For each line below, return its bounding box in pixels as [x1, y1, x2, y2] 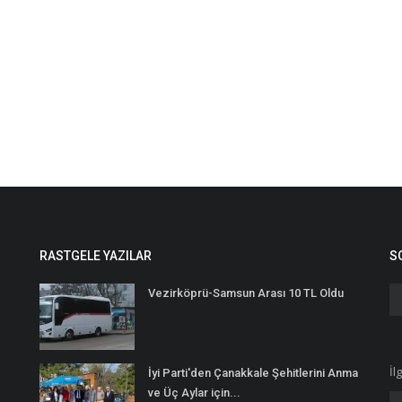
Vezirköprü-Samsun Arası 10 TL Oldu [148, 286, 344, 300]
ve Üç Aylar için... [148, 386, 240, 399]
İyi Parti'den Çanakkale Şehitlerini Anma [148, 366, 358, 380]
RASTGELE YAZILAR [39, 249, 152, 263]
